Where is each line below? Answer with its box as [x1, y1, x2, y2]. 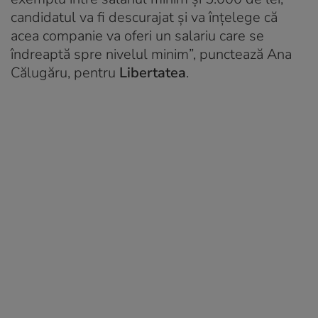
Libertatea [119, 63, 186, 83]
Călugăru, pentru [11, 63, 119, 83]
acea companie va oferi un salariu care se [11, 26, 264, 46]
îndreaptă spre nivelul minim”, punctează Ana [11, 45, 292, 65]
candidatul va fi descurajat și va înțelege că [11, 8, 278, 28]
